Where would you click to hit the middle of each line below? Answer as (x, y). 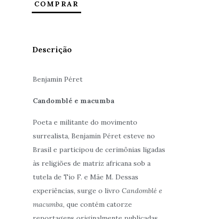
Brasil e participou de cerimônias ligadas (99, 150)
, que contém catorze (98, 205)
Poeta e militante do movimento (85, 122)
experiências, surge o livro (77, 191)
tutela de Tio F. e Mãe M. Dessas (86, 177)
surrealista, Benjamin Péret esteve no (94, 136)
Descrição (52, 50)
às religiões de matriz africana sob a (92, 164)
